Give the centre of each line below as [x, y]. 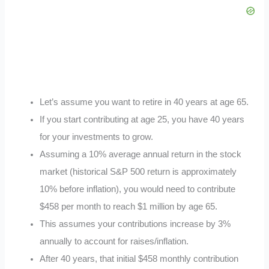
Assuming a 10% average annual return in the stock [141, 154]
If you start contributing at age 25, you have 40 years [142, 119]
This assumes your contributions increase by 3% [135, 224]
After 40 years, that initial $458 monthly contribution [139, 258]
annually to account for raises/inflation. [114, 241]
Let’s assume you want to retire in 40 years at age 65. [144, 102]
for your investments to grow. [97, 137]
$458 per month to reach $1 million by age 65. [129, 206]
